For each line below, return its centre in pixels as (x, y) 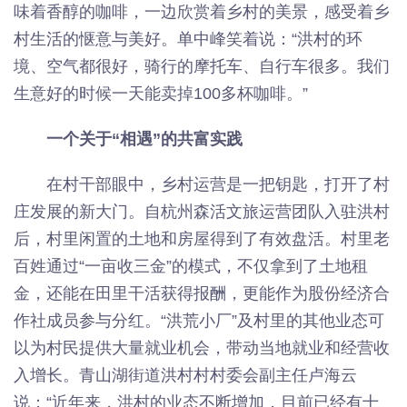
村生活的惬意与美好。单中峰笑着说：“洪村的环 (188, 39)
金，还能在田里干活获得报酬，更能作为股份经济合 (202, 293)
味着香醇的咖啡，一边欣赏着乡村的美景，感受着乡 (202, 11)
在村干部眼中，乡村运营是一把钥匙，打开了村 (218, 184)
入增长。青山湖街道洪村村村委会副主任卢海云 (185, 375)
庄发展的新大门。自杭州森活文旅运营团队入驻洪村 (202, 211)
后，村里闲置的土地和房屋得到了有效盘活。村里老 (202, 238)
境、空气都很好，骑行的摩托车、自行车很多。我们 (202, 66)
